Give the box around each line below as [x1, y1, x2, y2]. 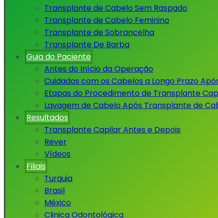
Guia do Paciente [26, 51, 91, 62]
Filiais [26, 161, 46, 172]
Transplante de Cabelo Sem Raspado [44, 2, 187, 14]
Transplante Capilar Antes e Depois [44, 124, 181, 135]
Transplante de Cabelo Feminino [44, 15, 169, 26]
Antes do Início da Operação [44, 63, 153, 74]
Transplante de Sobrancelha [44, 27, 154, 38]
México [44, 197, 71, 208]
